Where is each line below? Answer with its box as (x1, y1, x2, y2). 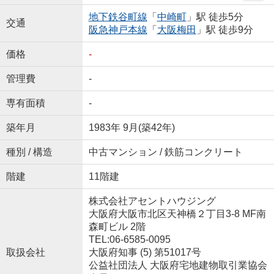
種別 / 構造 (6, 147, 53, 158)
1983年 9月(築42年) (88, 122, 175, 133)
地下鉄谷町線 (88, 12, 147, 23)
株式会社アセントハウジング (88, 196, 216, 207)
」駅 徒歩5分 (186, 12, 243, 23)
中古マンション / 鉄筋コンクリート (88, 147, 243, 158)
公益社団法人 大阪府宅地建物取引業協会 (88, 260, 267, 271)
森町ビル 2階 (88, 221, 146, 232)
